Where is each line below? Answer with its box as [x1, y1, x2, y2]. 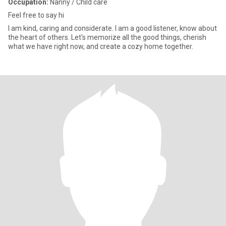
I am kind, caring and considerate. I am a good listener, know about [8, 24, 217, 32]
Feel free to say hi [8, 11, 64, 19]
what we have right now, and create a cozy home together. [8, 42, 193, 50]
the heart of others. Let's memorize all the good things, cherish [8, 33, 206, 41]
